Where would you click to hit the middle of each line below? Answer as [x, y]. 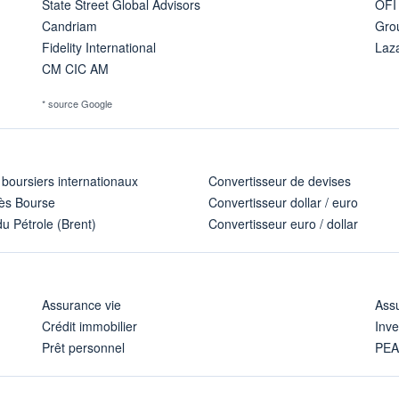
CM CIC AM [75, 68]
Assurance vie [81, 304]
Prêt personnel [83, 347]
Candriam [69, 25]
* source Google [77, 103]
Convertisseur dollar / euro [283, 202]
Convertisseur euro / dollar [283, 223]
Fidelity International [98, 47]
